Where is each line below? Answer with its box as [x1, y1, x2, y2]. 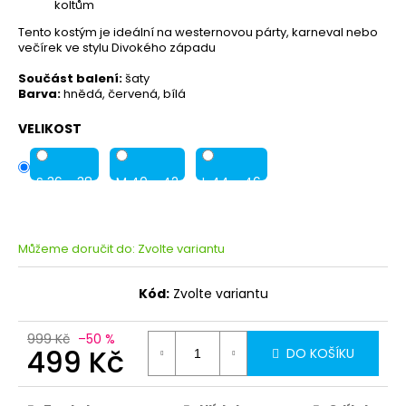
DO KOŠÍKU [286, 343, 354, 362]
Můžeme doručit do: [18, 239, 135, 257]
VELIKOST [18, 119, 82, 138]
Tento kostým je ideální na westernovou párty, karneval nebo [18, 23, 378, 41]
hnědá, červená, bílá [61, 84, 186, 102]
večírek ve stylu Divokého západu [18, 38, 216, 56]
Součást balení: [18, 69, 122, 87]
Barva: [18, 84, 61, 102]
